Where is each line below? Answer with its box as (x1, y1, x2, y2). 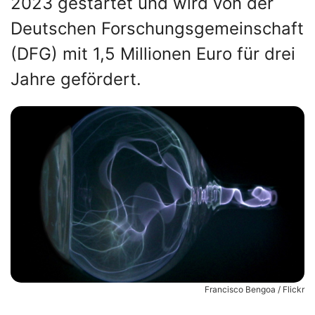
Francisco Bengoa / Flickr (205, 283, 304, 295)
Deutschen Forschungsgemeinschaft (11, 18, 304, 39)
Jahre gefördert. (11, 69, 141, 89)
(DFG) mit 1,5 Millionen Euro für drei (11, 44, 295, 64)
